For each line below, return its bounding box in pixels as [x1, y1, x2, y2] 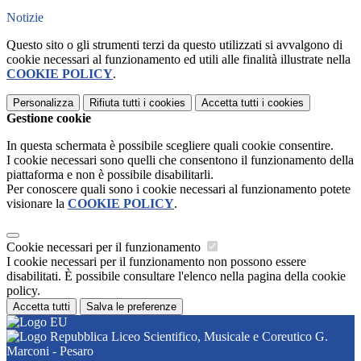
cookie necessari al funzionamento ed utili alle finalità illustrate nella [6, 52, 351, 67]
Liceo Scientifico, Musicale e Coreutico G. [108, 330, 328, 344]
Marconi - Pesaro [6, 344, 93, 359]
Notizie [6, 10, 44, 25]
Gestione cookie [6, 111, 91, 126]
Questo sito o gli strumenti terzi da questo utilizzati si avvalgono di [6, 38, 342, 52]
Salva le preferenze [86, 301, 176, 313]
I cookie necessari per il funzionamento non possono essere [6, 255, 306, 269]
